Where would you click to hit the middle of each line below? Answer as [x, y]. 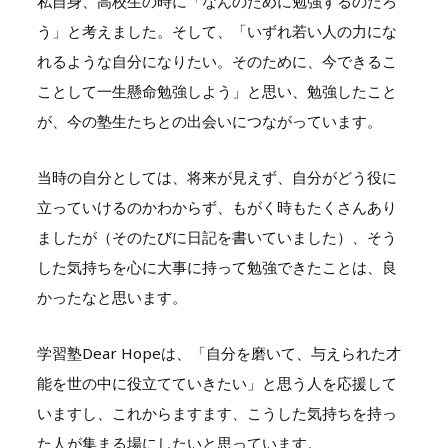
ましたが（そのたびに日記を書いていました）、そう [216, 236]
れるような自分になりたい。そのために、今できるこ [216, 60]
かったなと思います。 [111, 296]
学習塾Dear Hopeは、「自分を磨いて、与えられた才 [218, 352]
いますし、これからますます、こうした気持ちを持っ [216, 412]
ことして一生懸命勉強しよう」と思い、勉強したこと [216, 90]
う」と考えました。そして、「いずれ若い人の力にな [216, 30]
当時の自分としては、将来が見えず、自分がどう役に [216, 176]
